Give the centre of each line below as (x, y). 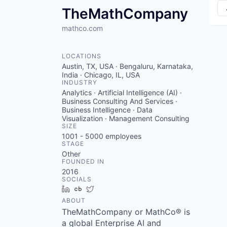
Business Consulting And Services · (120, 101)
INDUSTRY (80, 82)
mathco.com (82, 28)
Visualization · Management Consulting (126, 118)
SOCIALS (77, 179)
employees (122, 136)
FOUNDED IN (83, 161)
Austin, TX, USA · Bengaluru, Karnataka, (127, 66)
